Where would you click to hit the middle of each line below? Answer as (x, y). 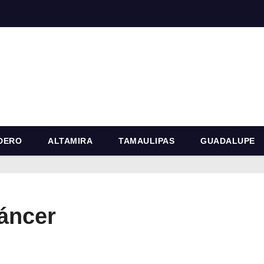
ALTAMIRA (70, 141)
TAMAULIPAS (146, 141)
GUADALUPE (228, 141)
